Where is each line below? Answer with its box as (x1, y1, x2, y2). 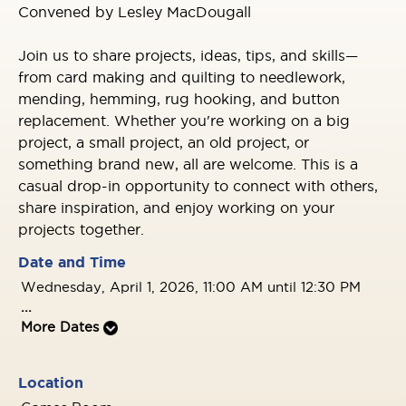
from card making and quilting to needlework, (18, 69, 345, 85)
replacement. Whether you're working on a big (18, 112, 350, 129)
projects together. (18, 221, 144, 237)
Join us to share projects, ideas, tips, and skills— (18, 47, 358, 63)
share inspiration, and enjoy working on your (18, 199, 334, 216)
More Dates (21, 319, 103, 334)
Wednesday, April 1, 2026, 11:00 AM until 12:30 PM (21, 279, 361, 295)
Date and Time (18, 254, 126, 270)
